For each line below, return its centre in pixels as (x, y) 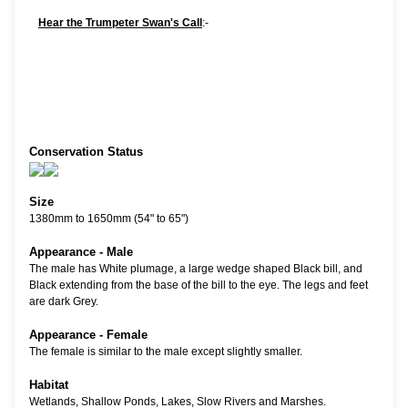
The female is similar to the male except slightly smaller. (166, 352)
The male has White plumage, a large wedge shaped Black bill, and (196, 269)
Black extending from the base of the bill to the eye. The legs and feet (199, 286)
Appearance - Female (88, 335)
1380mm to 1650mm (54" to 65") (109, 219)
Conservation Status (86, 152)
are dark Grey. (64, 302)
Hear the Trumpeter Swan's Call (120, 23)
